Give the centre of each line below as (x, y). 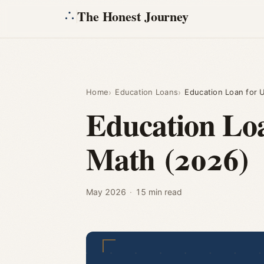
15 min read (159, 192)
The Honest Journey (133, 16)
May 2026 (106, 192)
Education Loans (147, 92)
